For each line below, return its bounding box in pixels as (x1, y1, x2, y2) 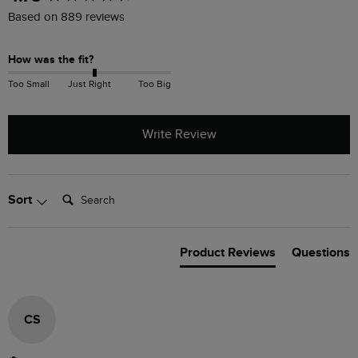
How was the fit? (8, 53, 93, 67)
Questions (292, 245, 350, 261)
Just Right (67, 78, 111, 89)
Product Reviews (180, 245, 276, 261)
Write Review (141, 127, 217, 143)
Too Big (137, 78, 171, 89)
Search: (55, 185, 97, 201)
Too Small (8, 78, 50, 89)
